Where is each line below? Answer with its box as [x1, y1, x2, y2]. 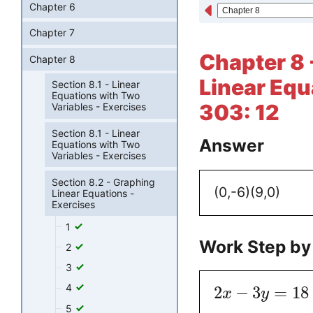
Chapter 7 [29, 27, 75, 39]
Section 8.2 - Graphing [52, 175, 156, 188]
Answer [199, 135, 264, 156]
